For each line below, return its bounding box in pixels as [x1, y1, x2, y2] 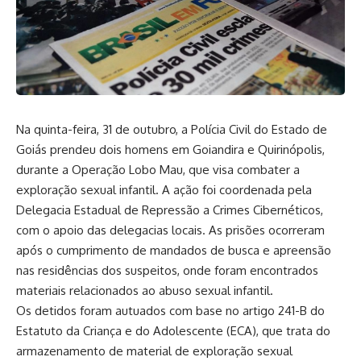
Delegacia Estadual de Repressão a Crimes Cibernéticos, [16, 202, 323, 218]
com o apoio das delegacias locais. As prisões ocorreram [16, 222, 325, 239]
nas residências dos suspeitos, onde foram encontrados [16, 263, 318, 279]
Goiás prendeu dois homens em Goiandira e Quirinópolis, [16, 142, 325, 158]
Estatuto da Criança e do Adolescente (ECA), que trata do [16, 323, 330, 339]
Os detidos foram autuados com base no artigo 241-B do [16, 303, 325, 319]
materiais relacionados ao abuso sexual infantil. [16, 283, 273, 299]
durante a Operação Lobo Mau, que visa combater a [16, 162, 300, 178]
